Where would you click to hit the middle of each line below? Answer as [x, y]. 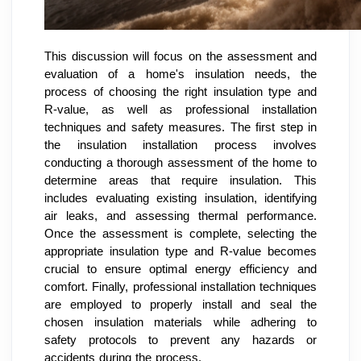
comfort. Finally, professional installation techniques [180, 286]
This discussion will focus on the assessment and [180, 56]
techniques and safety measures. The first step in [180, 127]
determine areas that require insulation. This [180, 180]
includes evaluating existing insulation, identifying [180, 198]
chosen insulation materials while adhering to [180, 322]
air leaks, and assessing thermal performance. [180, 216]
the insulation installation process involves [180, 145]
